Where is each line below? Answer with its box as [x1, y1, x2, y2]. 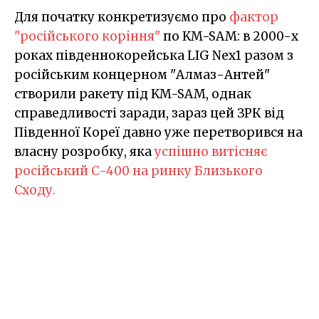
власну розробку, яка [14, 144, 155, 160]
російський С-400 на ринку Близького [14, 163, 263, 179]
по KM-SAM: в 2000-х [160, 28, 298, 45]
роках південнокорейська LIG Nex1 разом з [14, 48, 293, 64]
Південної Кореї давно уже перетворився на [14, 125, 303, 141]
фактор [229, 9, 278, 26]
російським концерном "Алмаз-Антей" [14, 67, 270, 83]
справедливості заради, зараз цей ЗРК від [14, 105, 284, 122]
